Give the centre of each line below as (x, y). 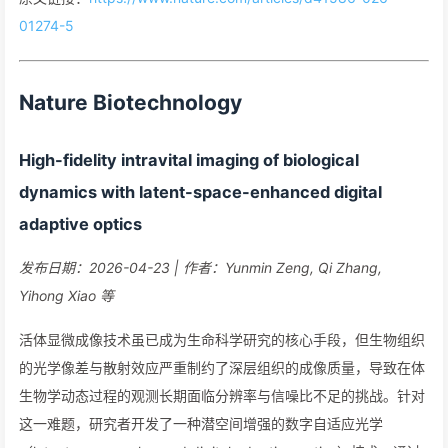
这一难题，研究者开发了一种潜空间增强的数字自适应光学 (201, 423)
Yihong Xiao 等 (66, 295)
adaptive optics (80, 224)
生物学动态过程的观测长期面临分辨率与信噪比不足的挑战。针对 (222, 395)
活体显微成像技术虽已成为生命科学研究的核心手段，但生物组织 (222, 339)
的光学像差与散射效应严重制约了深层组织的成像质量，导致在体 (222, 367)
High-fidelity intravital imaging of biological (189, 160)
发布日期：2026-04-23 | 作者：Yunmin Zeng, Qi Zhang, (200, 267)
